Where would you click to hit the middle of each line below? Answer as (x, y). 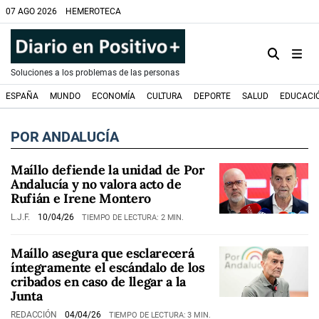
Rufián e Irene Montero (81, 198)
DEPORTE (212, 96)
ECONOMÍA (114, 96)
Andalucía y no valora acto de (96, 184)
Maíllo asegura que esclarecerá (103, 253)
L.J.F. (22, 217)
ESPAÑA (22, 96)
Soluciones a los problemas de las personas (95, 73)
